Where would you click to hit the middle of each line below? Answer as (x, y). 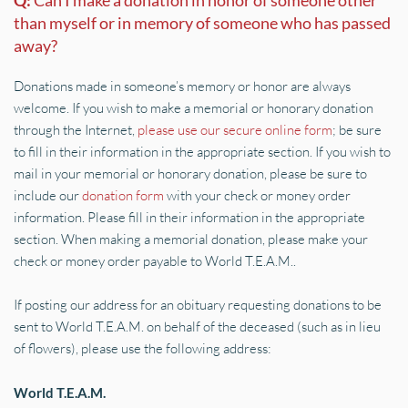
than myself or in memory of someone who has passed (202, 23)
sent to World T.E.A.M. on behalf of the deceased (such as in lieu (197, 326)
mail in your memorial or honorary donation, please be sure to (190, 173)
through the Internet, (76, 130)
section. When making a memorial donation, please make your (191, 239)
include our (48, 195)
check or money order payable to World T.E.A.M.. (155, 261)
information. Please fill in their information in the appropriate (189, 217)
